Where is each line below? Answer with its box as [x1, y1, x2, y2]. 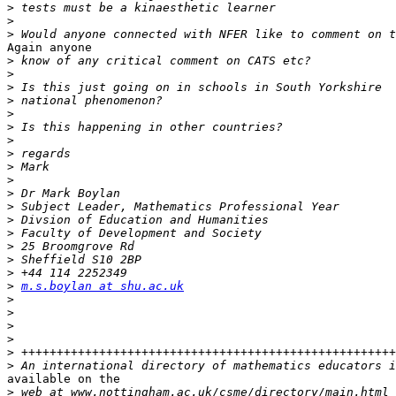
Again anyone [7, 41, 92, 55]
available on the [7, 372, 120, 386]
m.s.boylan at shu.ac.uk [21, 279, 184, 293]
